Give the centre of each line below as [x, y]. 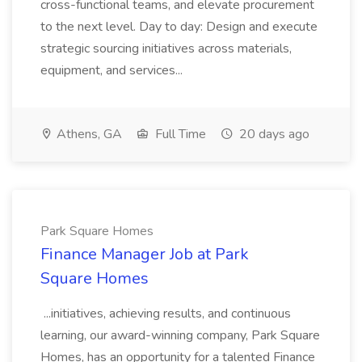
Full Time [179, 134]
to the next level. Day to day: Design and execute [179, 27]
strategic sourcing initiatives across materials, [166, 48]
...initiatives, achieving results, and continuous [166, 314]
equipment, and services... [113, 70]
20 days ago [273, 134]
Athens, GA [88, 134]
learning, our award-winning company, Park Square [180, 335]
